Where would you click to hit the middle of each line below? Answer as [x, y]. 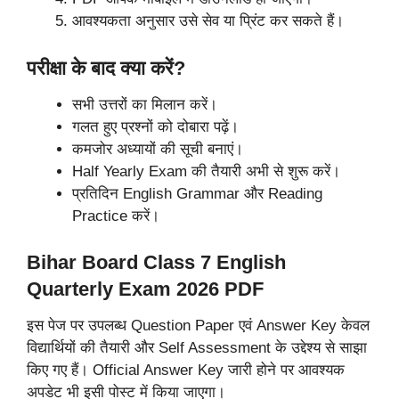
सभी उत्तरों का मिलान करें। [145, 104]
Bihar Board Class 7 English [156, 263]
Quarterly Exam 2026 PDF [145, 289]
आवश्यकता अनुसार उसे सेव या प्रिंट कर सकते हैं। [208, 21]
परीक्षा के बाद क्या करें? [106, 68]
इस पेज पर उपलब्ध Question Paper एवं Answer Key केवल [198, 326]
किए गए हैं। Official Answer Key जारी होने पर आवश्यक [186, 370]
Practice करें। [116, 216]
